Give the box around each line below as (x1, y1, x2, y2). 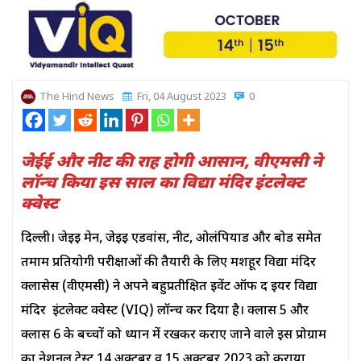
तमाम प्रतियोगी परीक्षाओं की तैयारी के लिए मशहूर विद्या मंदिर (21, 254, 316, 272)
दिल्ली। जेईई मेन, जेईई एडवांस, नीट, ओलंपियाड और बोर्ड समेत (21, 230, 322, 247)
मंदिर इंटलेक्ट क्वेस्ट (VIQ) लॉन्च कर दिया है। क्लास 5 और (21, 302, 309, 320)
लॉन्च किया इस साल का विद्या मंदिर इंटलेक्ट (21, 172, 305, 194)
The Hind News (39, 89, 114, 104)
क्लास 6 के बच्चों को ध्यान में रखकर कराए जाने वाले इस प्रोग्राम (21, 326, 326, 344)
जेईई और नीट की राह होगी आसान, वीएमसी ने (21, 151, 322, 173)
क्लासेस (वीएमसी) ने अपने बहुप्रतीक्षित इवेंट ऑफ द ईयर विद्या (21, 278, 317, 296)
